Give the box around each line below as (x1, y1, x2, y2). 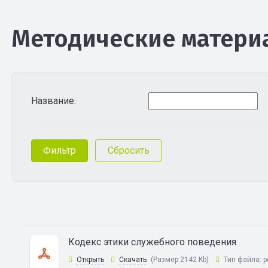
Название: (31, 95, 76, 106)
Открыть (76, 255, 104, 264)
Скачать (118, 255, 147, 264)
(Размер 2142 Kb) (150, 255, 209, 264)
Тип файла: (221, 255, 263, 264)
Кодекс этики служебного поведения (68, 236, 236, 248)
